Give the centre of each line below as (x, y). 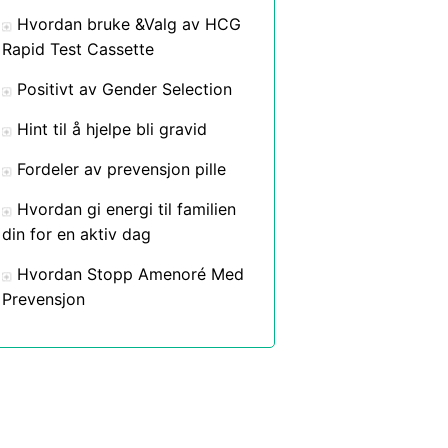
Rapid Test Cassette (78, 49)
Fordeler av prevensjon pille (121, 169)
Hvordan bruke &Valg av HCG (129, 24)
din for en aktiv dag (76, 234)
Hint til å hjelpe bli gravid (112, 129)
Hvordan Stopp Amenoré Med (130, 274)
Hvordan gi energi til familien (126, 209)
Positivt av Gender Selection (124, 89)
